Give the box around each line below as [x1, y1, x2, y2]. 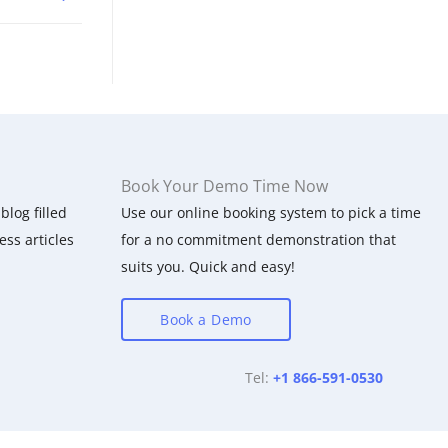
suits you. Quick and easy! [121, 256, 295, 276]
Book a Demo [160, 309, 252, 329]
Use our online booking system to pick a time [121, 202, 421, 222]
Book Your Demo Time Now [121, 174, 328, 197]
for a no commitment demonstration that [121, 229, 396, 249]
